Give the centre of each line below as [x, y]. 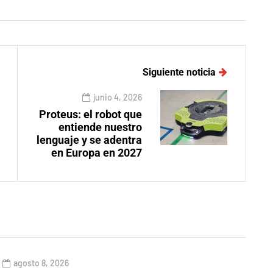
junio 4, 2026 [118, 97]
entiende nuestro [100, 127]
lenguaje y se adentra [89, 140]
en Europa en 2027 [97, 153]
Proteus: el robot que [90, 115]
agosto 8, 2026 [41, 263]
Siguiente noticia [179, 73]
